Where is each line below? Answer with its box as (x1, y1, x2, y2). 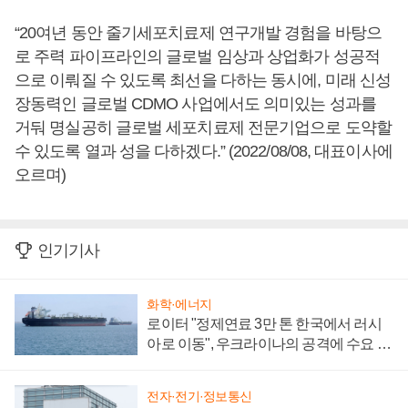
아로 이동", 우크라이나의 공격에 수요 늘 (147, 336, 391, 352)
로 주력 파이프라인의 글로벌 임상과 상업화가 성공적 (15, 46, 380, 66)
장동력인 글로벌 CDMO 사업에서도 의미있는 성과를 (15, 94, 376, 113)
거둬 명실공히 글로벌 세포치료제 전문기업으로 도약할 (15, 117, 392, 137)
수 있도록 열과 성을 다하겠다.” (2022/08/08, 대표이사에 (15, 141, 393, 160)
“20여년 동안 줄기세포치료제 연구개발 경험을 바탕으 (15, 23, 382, 42)
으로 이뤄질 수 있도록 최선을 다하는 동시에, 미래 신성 (15, 70, 392, 89)
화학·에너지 (147, 297, 212, 312)
